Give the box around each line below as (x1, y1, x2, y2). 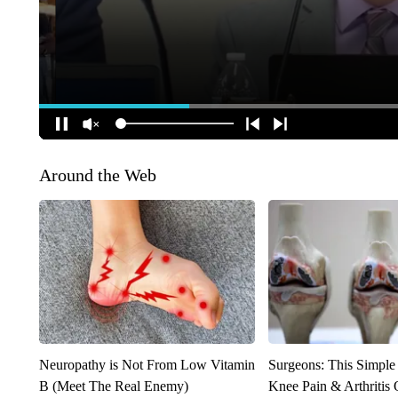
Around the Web (38, 164, 156, 185)
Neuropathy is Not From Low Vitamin (38, 356, 255, 372)
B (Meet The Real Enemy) (38, 378, 188, 394)
